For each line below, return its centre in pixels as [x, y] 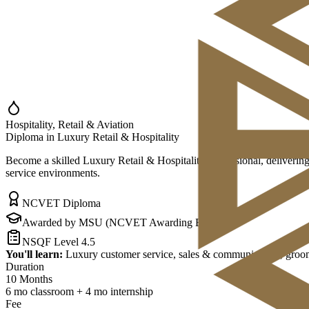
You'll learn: [34, 255]
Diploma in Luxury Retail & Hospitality [92, 137]
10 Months [29, 279]
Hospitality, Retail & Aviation [70, 125]
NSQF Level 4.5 [59, 242]
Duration [25, 267]
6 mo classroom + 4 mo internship [79, 292]
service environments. [53, 173]
